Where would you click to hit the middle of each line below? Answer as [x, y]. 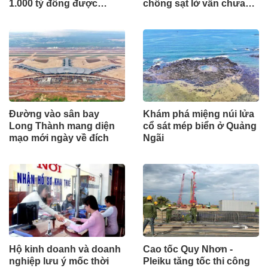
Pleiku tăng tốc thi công [197, 261]
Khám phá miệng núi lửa [199, 114]
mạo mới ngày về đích [59, 138]
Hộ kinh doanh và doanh [65, 249]
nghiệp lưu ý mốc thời [59, 261]
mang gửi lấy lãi [45, 16]
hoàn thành [169, 16]
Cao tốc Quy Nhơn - [188, 249]
